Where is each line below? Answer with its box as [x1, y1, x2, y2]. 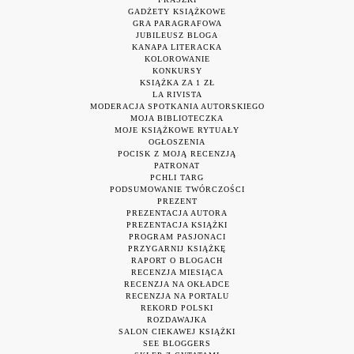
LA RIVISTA [152, 90, 202, 100]
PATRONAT [154, 161, 200, 171]
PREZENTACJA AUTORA [126, 209, 228, 218]
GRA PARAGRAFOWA [132, 19, 222, 28]
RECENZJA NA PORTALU [125, 292, 229, 301]
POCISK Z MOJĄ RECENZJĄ [118, 149, 236, 159]
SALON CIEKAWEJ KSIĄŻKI [119, 327, 235, 337]
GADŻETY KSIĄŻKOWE [128, 7, 226, 17]
